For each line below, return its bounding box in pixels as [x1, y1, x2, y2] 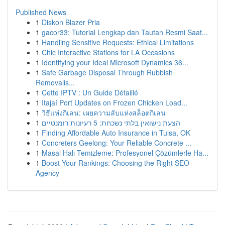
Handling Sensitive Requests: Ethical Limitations [42, 37, 194, 47]
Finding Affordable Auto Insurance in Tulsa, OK [42, 128, 190, 138]
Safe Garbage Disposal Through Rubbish [42, 67, 173, 77]
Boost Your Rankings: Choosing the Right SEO [42, 158, 189, 168]
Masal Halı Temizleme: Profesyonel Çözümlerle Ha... [42, 148, 208, 158]
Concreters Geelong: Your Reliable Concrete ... [42, 138, 191, 148]
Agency [36, 168, 59, 178]
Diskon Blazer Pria [42, 17, 100, 27]
